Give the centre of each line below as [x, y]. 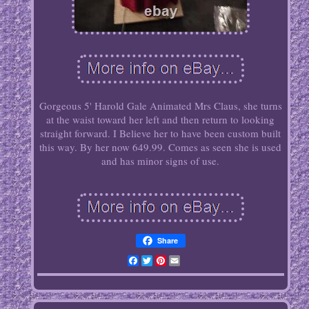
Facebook [160, 261]
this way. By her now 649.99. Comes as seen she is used [161, 147]
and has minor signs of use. [161, 161]
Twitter [168, 261]
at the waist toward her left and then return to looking [161, 120]
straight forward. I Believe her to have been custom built [161, 133]
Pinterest [186, 261]
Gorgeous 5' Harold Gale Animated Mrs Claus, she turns [160, 106]
